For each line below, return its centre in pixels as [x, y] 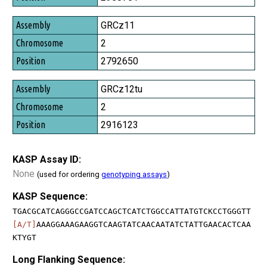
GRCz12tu [122, 89]
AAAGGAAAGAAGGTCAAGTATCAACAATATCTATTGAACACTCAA [144, 224]
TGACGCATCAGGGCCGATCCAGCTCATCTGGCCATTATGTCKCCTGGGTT [132, 211]
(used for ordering [69, 174]
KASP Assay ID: [47, 159]
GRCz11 [118, 25]
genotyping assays [134, 174]
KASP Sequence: [50, 196]
